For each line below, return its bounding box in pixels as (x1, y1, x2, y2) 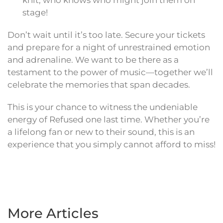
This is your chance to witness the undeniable (7, 102, 198, 112)
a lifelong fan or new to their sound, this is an (7, 127, 195, 137)
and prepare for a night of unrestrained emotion (7, 42, 210, 53)
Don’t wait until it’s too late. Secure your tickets (7, 30, 205, 40)
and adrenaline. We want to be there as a (7, 55, 179, 65)
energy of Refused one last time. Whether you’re (7, 114, 210, 125)
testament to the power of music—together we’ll (7, 67, 213, 78)
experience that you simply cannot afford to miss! (7, 139, 216, 150)
